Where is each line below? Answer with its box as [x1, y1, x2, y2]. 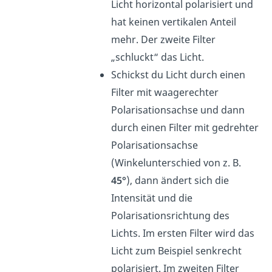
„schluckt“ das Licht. [111, 50, 205, 64]
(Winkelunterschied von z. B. [111, 155, 242, 169]
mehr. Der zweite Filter [111, 32, 216, 46]
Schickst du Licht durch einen [111, 67, 246, 81]
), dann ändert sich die [126, 173, 229, 187]
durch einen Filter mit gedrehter [111, 120, 259, 134]
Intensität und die [111, 191, 193, 205]
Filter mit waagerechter [111, 85, 219, 99]
